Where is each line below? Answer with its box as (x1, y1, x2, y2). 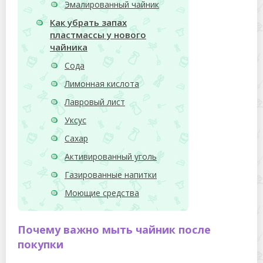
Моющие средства (65, 187, 139, 199)
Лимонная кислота (65, 78, 139, 90)
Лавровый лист (65, 96, 125, 108)
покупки (18, 237, 63, 251)
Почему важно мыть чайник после (18, 222, 211, 237)
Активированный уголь (65, 151, 157, 163)
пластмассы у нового (50, 29, 146, 41)
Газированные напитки (65, 169, 157, 181)
